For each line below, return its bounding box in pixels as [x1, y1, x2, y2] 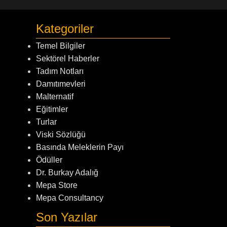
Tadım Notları [35, 67, 84, 75]
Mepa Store [35, 181, 78, 190]
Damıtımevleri [35, 80, 86, 88]
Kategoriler [35, 22, 94, 35]
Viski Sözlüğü [35, 130, 86, 139]
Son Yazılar [35, 210, 97, 224]
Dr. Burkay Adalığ [35, 168, 98, 177]
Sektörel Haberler [35, 54, 99, 63]
